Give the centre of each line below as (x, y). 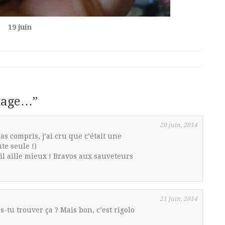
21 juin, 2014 (179, 199)
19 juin (20, 27)
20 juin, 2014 (179, 125)
